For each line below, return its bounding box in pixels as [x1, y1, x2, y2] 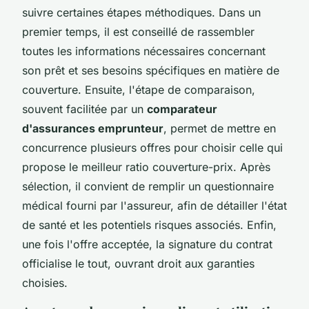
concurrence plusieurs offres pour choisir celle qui [22, 140, 283, 154]
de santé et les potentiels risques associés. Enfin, [22, 217, 277, 232]
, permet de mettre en [163, 121, 276, 135]
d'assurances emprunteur [22, 121, 163, 135]
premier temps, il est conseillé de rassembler [22, 24, 255, 39]
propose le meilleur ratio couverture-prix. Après [22, 159, 270, 174]
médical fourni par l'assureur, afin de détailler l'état [22, 198, 287, 212]
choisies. [22, 275, 68, 290]
